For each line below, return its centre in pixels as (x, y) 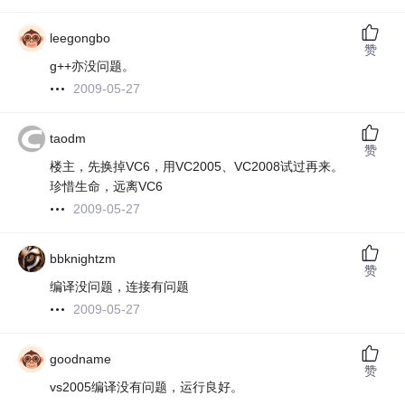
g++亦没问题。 (93, 66)
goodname (81, 359)
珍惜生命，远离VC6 (107, 187)
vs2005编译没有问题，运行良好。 (147, 387)
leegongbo (80, 38)
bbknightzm (83, 259)
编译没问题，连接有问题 (120, 287)
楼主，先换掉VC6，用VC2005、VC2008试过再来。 (197, 167)
